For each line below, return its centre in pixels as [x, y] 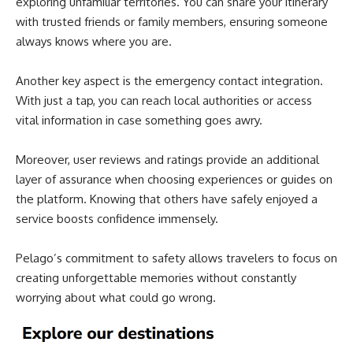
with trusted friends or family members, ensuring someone [172, 21]
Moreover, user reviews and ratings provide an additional [167, 159]
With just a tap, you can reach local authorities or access [164, 100]
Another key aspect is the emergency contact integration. [169, 80]
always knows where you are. [94, 41]
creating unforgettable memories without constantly [156, 277]
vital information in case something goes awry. [139, 120]
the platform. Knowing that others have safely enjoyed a [167, 199]
